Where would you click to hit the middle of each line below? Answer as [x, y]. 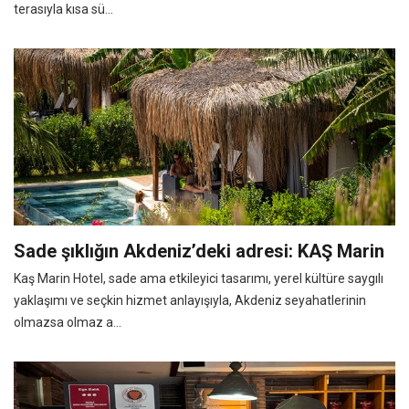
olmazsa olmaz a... [68, 322]
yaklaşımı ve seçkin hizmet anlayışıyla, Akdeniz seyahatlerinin [190, 300]
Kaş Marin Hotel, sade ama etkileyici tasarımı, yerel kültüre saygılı [199, 278]
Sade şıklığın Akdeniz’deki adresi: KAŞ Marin [199, 251]
